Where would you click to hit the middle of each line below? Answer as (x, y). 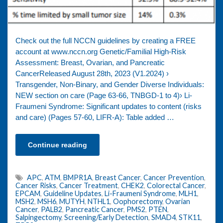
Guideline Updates (72, 194)
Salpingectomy (38, 218)
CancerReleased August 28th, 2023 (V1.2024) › (92, 74)
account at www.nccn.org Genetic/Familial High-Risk (101, 52)
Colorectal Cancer (176, 186)
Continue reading (57, 145)
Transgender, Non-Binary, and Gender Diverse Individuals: (110, 85)
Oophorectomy (138, 202)
